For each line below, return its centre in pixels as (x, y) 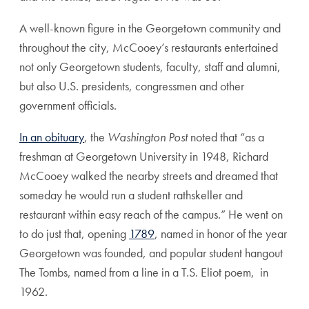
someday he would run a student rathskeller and (131, 195)
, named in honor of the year (221, 233)
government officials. (68, 105)
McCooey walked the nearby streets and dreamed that (149, 176)
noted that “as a (226, 137)
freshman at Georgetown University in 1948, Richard (144, 156)
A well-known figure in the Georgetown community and (150, 28)
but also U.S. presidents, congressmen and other (132, 86)
